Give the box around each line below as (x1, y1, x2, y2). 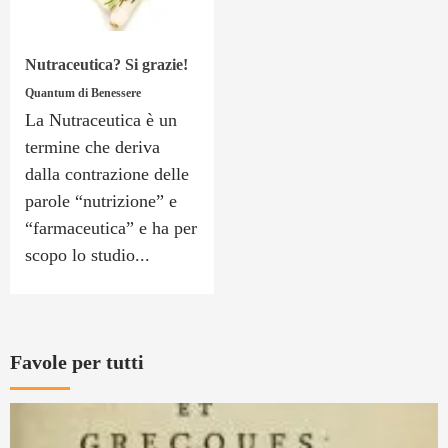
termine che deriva (25, 136, 160, 157)
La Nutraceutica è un (25, 109, 177, 130)
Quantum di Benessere (25, 85, 141, 100)
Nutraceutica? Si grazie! (25, 55, 188, 73)
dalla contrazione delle (25, 163, 189, 184)
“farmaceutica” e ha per (25, 217, 197, 238)
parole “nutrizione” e (25, 190, 177, 211)
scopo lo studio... (25, 244, 150, 265)
